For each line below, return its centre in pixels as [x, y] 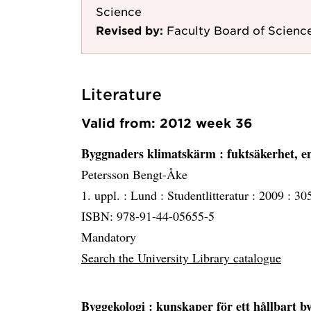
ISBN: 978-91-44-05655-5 [148, 216]
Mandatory [109, 237]
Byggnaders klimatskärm [150, 154]
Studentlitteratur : [213, 195]
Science [119, 11]
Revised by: [129, 30]
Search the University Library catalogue [181, 258]
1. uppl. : [106, 195]
